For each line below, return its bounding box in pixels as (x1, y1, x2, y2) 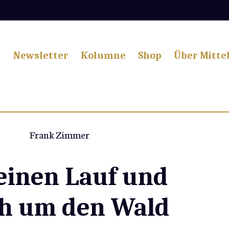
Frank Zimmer (29, 127, 89, 141)
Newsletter (13, 49, 68, 61)
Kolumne (81, 49, 126, 61)
